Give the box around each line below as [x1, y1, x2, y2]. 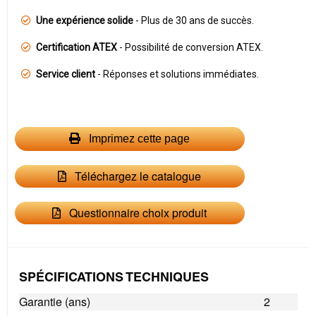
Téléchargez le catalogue [72, 168, 202, 184]
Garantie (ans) [19, 293, 90, 310]
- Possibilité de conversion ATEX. [117, 42, 263, 53]
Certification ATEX [36, 42, 117, 53]
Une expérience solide [36, 15, 133, 26]
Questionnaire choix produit [66, 205, 207, 221]
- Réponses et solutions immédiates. [95, 68, 259, 80]
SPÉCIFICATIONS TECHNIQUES [19, 272, 209, 285]
